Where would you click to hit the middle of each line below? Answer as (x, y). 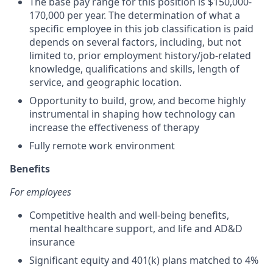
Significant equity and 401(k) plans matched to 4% (144, 260)
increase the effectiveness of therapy (114, 127)
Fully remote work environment (102, 146)
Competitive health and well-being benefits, (129, 215)
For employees (41, 192)
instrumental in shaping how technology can (132, 114)
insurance (52, 242)
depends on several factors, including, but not (135, 42)
